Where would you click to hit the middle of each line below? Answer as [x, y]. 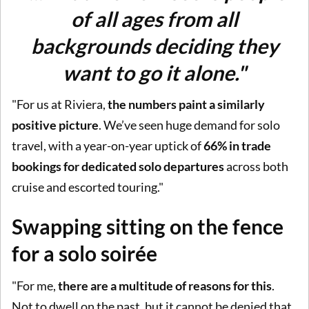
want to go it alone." [154, 72]
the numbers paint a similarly [185, 104]
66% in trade [237, 146]
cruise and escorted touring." [88, 187]
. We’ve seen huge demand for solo [189, 125]
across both [256, 167]
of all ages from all [154, 18]
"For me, [35, 285]
